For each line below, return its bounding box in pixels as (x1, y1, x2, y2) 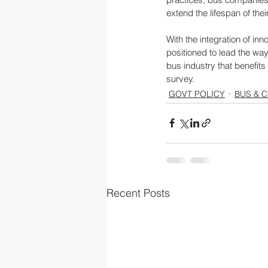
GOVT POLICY (169, 88, 225, 99)
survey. (166, 72, 194, 84)
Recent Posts (106, 185, 170, 200)
